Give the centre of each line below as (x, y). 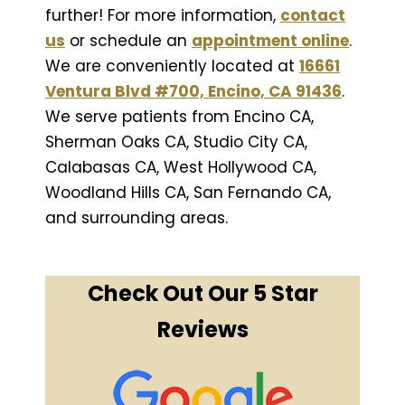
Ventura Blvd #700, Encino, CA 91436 (193, 91)
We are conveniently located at (172, 66)
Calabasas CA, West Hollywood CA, (181, 167)
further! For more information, (163, 15)
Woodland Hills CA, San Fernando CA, (188, 192)
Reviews (202, 329)
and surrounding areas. (137, 217)
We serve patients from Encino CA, (179, 116)
